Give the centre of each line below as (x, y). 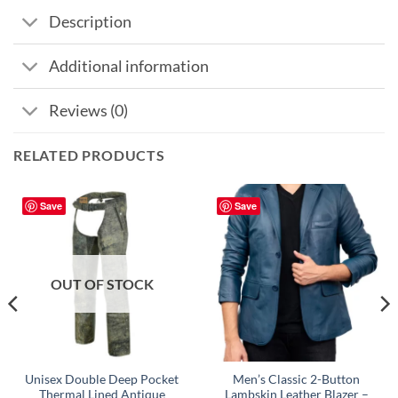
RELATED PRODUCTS (89, 155)
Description (91, 21)
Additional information (129, 66)
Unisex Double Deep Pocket (102, 379)
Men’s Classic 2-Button (296, 379)
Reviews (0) (89, 110)
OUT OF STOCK (102, 284)
